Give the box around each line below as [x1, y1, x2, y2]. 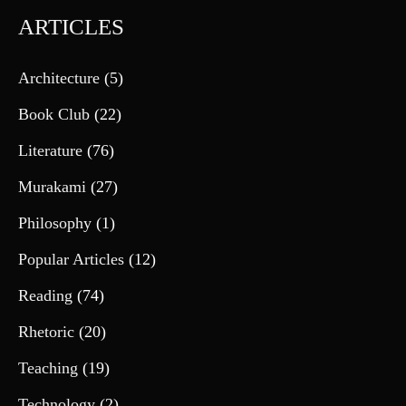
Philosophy [18, 213, 92, 232]
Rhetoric [18, 322, 74, 341]
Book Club [18, 104, 90, 123]
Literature [18, 140, 82, 159]
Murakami [18, 177, 86, 196]
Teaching [18, 358, 78, 377]
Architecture [18, 68, 100, 87]
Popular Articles [18, 249, 124, 268]
